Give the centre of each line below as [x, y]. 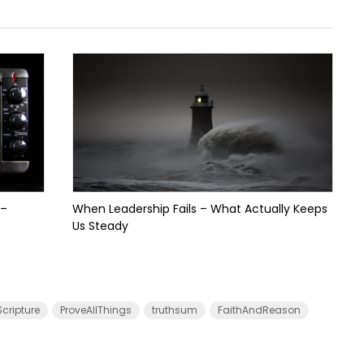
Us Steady [100, 226]
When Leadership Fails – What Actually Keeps [199, 209]
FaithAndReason [259, 310]
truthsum [175, 310]
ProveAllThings [96, 310]
